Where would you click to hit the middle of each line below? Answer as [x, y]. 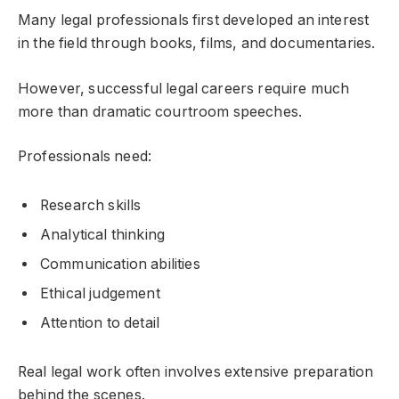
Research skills [91, 206]
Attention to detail [100, 323]
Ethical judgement [100, 294]
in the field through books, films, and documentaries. [197, 44]
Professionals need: [85, 157]
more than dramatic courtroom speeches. [160, 111]
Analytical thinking [103, 235]
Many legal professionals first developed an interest [194, 20]
